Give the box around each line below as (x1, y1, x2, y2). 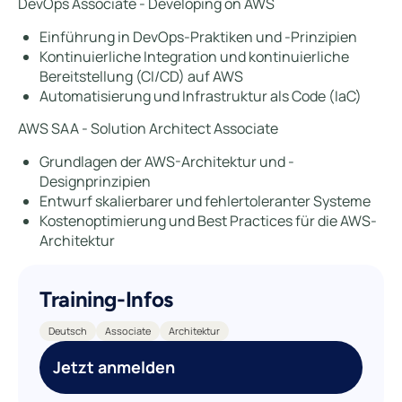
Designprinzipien (39, 171, 151, 191)
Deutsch (48, 324, 87, 337)
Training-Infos (39, 286, 173, 312)
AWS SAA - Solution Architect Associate (18, 118, 278, 138)
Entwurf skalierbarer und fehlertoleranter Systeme (39, 191, 371, 211)
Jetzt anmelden (53, 356, 175, 378)
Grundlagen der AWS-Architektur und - (39, 152, 294, 171)
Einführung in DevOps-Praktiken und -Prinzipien (39, 27, 357, 47)
